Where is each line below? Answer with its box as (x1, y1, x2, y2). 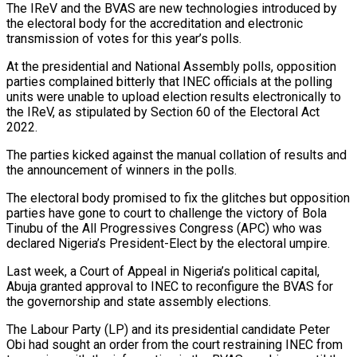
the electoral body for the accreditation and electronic (6, 16, 303, 32)
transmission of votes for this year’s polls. (6, 31, 241, 47)
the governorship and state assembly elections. (6, 294, 271, 310)
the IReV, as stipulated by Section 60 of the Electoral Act (6, 104, 320, 120)
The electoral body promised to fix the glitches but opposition (6, 190, 350, 206)
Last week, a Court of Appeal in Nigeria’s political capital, (6, 264, 320, 280)
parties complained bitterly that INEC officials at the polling (6, 74, 332, 90)
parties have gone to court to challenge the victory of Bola (6, 206, 327, 222)
